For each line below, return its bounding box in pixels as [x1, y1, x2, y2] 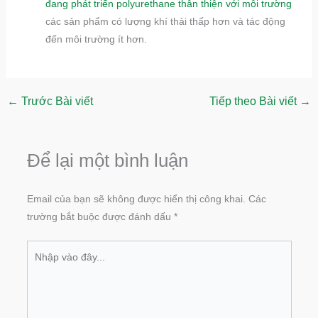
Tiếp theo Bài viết [209, 94, 300, 107]
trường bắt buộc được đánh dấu [26, 210, 174, 222]
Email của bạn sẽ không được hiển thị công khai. [26, 192, 246, 204]
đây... [26, 278, 50, 290]
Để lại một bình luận [26, 149, 188, 171]
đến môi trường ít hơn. [45, 33, 147, 45]
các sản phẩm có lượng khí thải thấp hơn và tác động [45, 15, 285, 27]
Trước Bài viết [18, 94, 93, 107]
